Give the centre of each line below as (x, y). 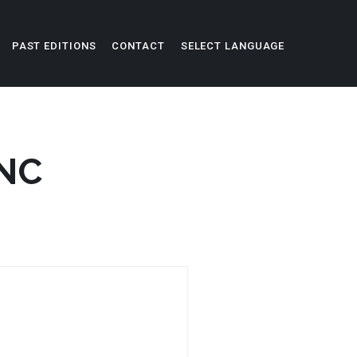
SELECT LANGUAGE (233, 46)
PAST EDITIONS (54, 46)
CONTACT (138, 46)
